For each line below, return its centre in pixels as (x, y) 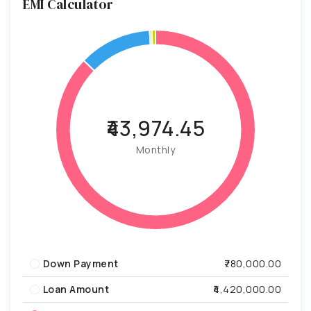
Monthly (155, 149)
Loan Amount (76, 289)
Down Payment (81, 263)
